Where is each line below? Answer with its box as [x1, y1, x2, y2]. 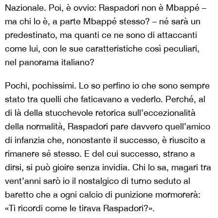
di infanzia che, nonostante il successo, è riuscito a [5, 135, 205, 145]
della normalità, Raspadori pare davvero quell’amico [5, 121, 210, 132]
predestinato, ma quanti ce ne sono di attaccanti [5, 30, 197, 40]
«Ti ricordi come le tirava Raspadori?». [5, 203, 155, 214]
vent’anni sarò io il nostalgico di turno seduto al [5, 176, 190, 186]
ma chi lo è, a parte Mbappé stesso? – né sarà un [5, 16, 200, 27]
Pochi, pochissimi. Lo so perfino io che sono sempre [5, 80, 210, 91]
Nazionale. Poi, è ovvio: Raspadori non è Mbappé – [5, 2, 206, 13]
